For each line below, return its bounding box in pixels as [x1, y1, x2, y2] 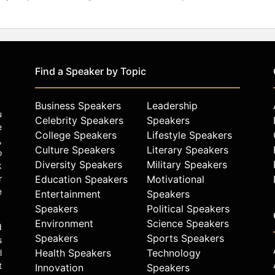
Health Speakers [35, 247, 111, 260]
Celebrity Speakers [35, 114, 123, 127]
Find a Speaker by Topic [35, 65, 146, 78]
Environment [35, 217, 93, 230]
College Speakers [35, 129, 117, 142]
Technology [147, 247, 201, 260]
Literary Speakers [147, 144, 228, 157]
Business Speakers [35, 99, 121, 112]
